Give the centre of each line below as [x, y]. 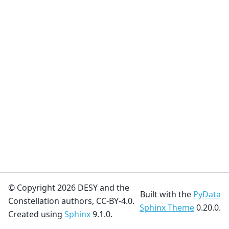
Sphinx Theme [167, 208]
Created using [36, 214]
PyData [207, 194]
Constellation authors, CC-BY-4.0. [71, 201]
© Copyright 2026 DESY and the [69, 188]
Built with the [167, 194]
